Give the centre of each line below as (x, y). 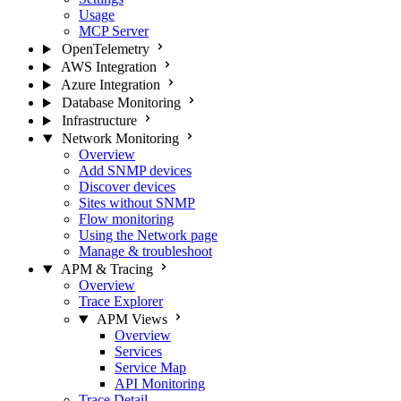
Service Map (150, 368)
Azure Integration (110, 85)
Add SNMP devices (135, 171)
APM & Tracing (107, 269)
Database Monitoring (121, 103)
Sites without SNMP (137, 203)
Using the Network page (148, 235)
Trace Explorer (121, 302)
